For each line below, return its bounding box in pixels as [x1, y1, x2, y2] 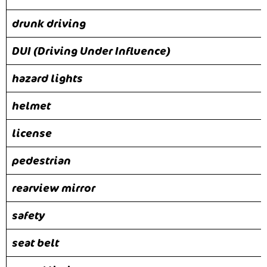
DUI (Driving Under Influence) [12, 43, 170, 58]
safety [12, 207, 45, 222]
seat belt [12, 235, 59, 250]
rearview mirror [12, 180, 95, 195]
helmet [12, 98, 51, 113]
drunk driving [12, 15, 86, 30]
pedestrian [12, 153, 71, 167]
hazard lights [12, 70, 83, 85]
